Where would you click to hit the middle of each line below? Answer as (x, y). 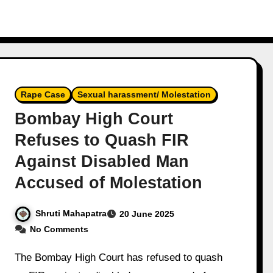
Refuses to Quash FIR (102, 140)
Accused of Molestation (109, 183)
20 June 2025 (147, 214)
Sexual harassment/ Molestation (144, 95)
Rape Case (43, 95)
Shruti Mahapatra (71, 214)
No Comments (59, 229)
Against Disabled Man (102, 162)
